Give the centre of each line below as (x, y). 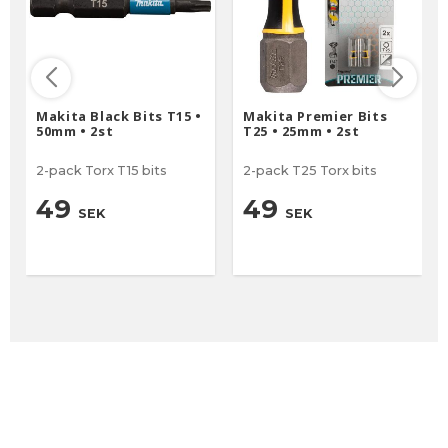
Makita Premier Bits (315, 116)
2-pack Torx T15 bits (101, 171)
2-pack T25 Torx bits (310, 171)
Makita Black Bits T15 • (119, 116)
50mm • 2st (75, 131)
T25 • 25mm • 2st (301, 131)
